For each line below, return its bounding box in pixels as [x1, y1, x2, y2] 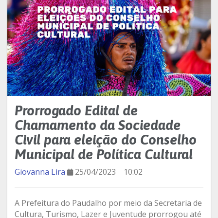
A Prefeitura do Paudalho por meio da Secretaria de [15, 197, 202, 208]
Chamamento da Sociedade [15, 117, 181, 133]
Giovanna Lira [15, 166, 65, 177]
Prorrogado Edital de [15, 102, 138, 118]
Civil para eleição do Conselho [15, 131, 197, 147]
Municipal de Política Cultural [15, 146, 193, 162]
